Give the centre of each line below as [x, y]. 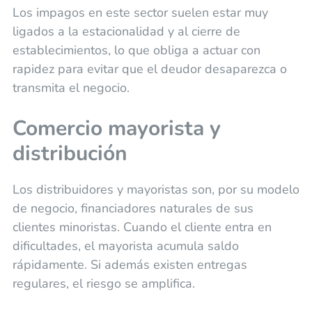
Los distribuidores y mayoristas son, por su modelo [156, 190]
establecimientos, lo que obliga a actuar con [136, 50]
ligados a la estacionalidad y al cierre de [126, 32]
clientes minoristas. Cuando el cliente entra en [142, 227]
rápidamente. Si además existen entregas [130, 265]
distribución [70, 154]
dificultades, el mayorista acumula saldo [125, 246]
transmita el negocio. [71, 88]
